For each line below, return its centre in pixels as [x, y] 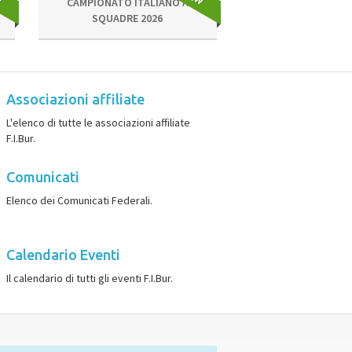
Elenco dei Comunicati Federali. [79, 200]
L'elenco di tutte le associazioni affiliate [98, 123]
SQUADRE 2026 [128, 18]
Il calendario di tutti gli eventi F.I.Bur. [89, 278]
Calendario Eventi [63, 255]
